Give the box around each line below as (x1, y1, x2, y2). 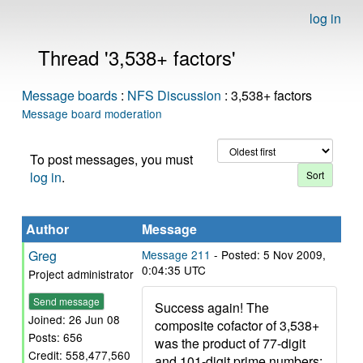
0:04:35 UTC (142, 262, 206, 278)
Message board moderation (22, 105, 162, 122)
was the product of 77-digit (155, 334, 305, 352)
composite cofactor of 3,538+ (155, 316, 319, 335)
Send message (33, 294, 100, 309)
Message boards (22, 86, 117, 105)
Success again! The (155, 298, 269, 317)
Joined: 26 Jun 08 (28, 311, 120, 328)
